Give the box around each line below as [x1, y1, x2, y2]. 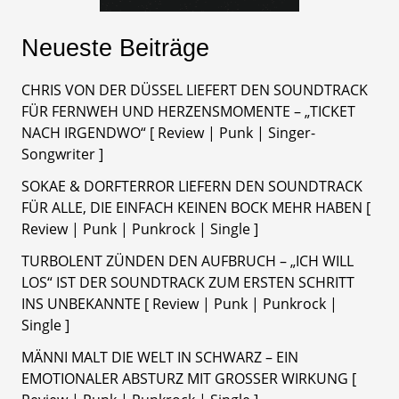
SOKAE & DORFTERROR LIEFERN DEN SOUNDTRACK [20, 175, 362, 196]
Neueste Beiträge [20, 33, 209, 61]
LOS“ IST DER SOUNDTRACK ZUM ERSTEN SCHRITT [20, 272, 354, 292]
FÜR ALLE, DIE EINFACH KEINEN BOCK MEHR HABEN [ [20, 197, 370, 217]
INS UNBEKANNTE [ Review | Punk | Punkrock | [20, 293, 338, 313]
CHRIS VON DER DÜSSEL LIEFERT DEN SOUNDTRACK [20, 79, 368, 100]
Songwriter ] [20, 143, 103, 164]
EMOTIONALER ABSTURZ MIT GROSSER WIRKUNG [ [20, 368, 356, 388]
